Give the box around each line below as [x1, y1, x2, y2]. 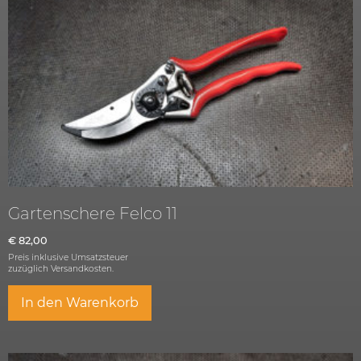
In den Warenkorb [21, 295, 139, 311]
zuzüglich [8, 263, 51, 275]
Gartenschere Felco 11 [8, 203, 177, 223]
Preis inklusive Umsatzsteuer [8, 251, 128, 263]
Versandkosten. [51, 263, 114, 275]
